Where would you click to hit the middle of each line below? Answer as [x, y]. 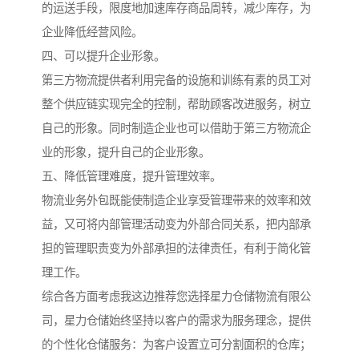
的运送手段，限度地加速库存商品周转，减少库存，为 [176, 8]
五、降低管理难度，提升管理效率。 [131, 177]
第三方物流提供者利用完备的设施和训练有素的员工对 [176, 81]
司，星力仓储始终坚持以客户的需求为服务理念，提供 [176, 321]
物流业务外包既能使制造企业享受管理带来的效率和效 [176, 201]
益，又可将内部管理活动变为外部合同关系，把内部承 [176, 225]
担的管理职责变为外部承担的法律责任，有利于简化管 [176, 249]
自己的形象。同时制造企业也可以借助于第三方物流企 [176, 129]
